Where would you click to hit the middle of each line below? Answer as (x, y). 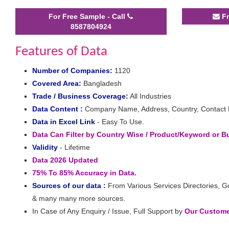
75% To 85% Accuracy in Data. (84, 173)
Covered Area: (57, 83)
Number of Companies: (72, 71)
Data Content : (58, 109)
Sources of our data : (69, 186)
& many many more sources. (79, 198)
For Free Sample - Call (88, 16)
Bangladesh (101, 83)
